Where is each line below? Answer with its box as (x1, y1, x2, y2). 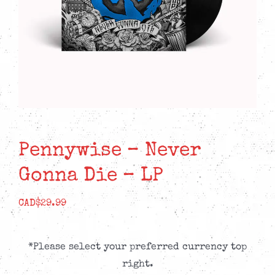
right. (122, 260, 153, 270)
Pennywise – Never (18, 141, 201, 162)
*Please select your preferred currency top (28, 242, 247, 253)
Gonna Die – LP (18, 166, 163, 187)
